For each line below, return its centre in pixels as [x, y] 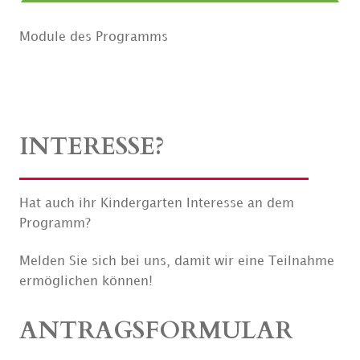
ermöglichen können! [86, 282]
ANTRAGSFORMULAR [155, 331]
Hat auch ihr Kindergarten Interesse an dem [156, 204]
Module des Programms [93, 37]
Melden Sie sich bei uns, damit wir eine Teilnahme [176, 262]
